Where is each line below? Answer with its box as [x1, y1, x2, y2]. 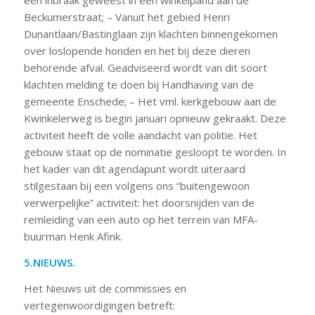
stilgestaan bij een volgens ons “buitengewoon [23, 179, 250, 193]
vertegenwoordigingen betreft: [23, 297, 175, 312]
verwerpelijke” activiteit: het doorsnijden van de [23, 195, 255, 210]
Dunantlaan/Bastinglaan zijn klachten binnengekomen [23, 27, 278, 41]
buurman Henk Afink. [23, 229, 122, 243]
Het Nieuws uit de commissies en [23, 281, 186, 295]
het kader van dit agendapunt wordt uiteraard [23, 162, 245, 176]
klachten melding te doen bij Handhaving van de [23, 77, 254, 91]
